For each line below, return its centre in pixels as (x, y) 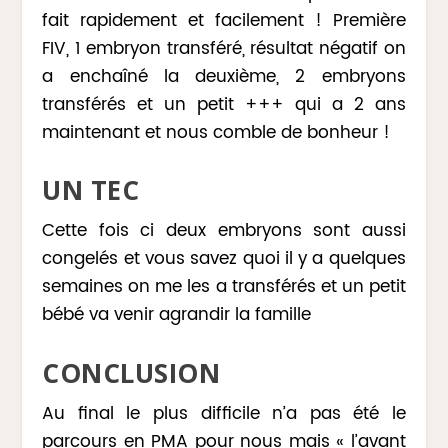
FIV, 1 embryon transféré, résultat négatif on (224, 49)
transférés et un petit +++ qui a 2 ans (224, 105)
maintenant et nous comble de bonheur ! (216, 133)
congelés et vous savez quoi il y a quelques (224, 259)
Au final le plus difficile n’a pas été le (224, 413)
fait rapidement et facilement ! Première (224, 21)
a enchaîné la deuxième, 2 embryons (224, 77)
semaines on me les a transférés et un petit (224, 287)
